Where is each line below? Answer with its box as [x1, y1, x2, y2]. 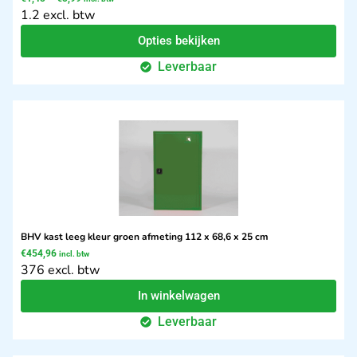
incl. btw [59, 249, 89, 259]
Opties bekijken [137, 33, 220, 49]
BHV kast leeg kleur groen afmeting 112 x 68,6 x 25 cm [21, 230, 269, 244]
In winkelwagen [137, 288, 220, 304]
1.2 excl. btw [21, 6, 95, 25]
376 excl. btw [21, 261, 100, 280]
